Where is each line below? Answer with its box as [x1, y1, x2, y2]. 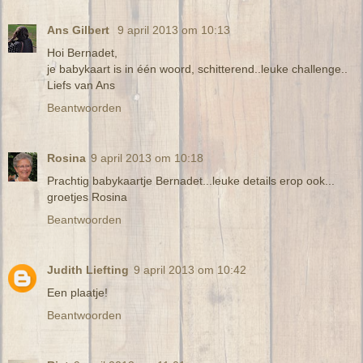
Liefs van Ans [47, 78, 115, 92]
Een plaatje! [47, 285, 108, 299]
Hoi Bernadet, [47, 45, 117, 59]
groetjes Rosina [47, 190, 127, 203]
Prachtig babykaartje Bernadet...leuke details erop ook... [47, 173, 335, 187]
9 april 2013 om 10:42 [134, 263, 246, 276]
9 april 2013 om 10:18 [91, 151, 203, 164]
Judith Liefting [47, 263, 129, 276]
